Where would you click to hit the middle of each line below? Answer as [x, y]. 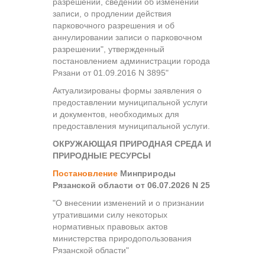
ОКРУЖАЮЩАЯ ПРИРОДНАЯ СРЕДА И [132, 143]
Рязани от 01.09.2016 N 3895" [111, 72]
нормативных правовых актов [110, 226]
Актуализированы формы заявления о [127, 90]
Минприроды [147, 173]
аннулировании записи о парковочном [127, 37]
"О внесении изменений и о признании [128, 203]
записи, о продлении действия [112, 13]
